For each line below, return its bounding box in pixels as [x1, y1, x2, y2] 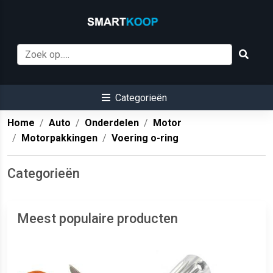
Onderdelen [85, 117, 139, 129]
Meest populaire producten [17, 211, 178, 227]
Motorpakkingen [21, 132, 97, 144]
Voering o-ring [112, 132, 179, 144]
